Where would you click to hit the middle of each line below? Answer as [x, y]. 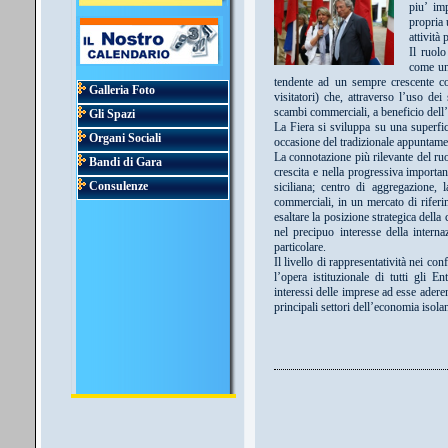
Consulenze [117, 186]
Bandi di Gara [124, 162]
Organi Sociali [123, 138]
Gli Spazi [110, 114]
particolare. [300, 247]
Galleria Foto [120, 90]
